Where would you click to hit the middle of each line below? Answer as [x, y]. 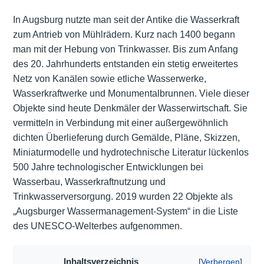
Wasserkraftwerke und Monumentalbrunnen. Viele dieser [131, 94]
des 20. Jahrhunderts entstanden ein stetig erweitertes [125, 64]
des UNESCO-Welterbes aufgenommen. [97, 226]
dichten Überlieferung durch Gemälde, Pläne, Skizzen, [126, 138]
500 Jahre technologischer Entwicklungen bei [108, 167]
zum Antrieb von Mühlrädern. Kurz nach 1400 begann [124, 35]
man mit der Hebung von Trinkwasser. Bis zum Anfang [125, 49]
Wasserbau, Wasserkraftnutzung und [89, 182]
